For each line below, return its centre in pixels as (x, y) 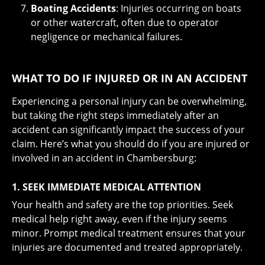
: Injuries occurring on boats (179, 8)
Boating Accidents (73, 8)
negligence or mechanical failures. (106, 37)
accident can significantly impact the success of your (128, 130)
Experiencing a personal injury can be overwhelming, (129, 101)
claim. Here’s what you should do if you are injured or (131, 144)
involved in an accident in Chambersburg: (104, 158)
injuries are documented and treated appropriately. (127, 247)
